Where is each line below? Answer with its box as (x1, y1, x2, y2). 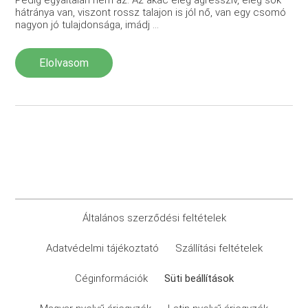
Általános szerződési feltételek (82, 211, 226, 224)
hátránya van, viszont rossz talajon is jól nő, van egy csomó (15, 5, 287, 19)
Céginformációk (74, 272, 148, 285)
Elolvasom (39, 56, 89, 69)
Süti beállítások (164, 272, 234, 285)
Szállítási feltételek (175, 241, 263, 254)
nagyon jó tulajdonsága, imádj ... (15, 18, 159, 31)
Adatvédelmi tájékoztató (45, 241, 159, 254)
